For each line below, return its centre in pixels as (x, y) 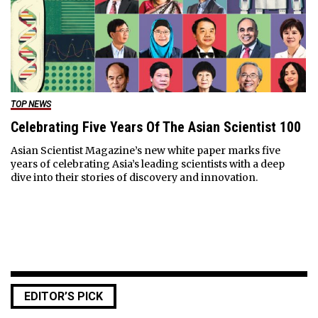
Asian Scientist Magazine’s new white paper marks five (145, 150)
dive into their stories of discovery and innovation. (134, 177)
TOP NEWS (31, 104)
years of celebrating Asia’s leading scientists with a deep (147, 164)
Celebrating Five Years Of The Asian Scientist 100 (155, 127)
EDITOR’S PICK (64, 296)
